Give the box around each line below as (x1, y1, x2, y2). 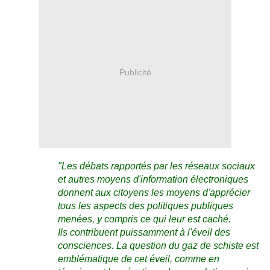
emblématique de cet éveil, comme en (58, 254, 219, 265)
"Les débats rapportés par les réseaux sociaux (58, 161, 255, 172)
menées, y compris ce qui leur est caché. (58, 214, 231, 225)
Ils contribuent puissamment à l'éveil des (58, 227, 230, 238)
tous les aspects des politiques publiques (58, 201, 233, 212)
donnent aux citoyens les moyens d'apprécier (58, 187, 250, 198)
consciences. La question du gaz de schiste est (58, 240, 259, 251)
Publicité (119, 67, 151, 77)
